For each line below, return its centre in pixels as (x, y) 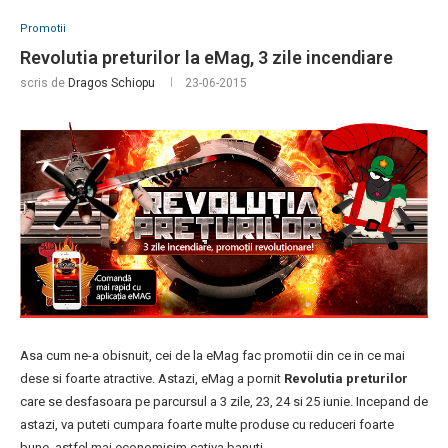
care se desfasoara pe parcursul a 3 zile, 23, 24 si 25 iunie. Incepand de (224, 401)
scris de (44, 83)
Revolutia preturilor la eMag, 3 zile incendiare (206, 58)
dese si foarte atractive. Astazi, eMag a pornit (152, 378)
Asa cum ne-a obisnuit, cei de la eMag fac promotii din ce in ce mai (212, 355)
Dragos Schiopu (111, 83)
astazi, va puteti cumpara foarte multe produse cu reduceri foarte (207, 424)
